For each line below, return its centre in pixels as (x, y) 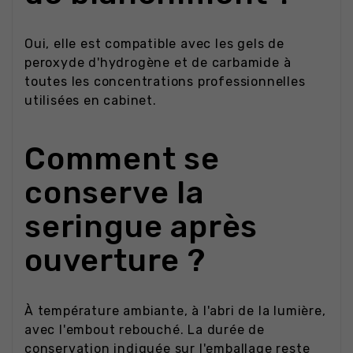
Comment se (123, 158)
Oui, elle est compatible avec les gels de (154, 43)
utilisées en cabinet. (91, 100)
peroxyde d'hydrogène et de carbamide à (158, 62)
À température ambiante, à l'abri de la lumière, (175, 311)
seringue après (141, 226)
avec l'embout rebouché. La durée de (145, 330)
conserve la (114, 192)
